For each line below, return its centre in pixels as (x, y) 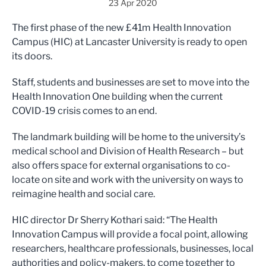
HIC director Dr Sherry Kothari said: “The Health (115, 220)
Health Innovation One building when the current (117, 96)
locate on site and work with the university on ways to (128, 180)
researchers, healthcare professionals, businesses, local (133, 248)
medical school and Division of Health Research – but (128, 151)
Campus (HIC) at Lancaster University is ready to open (129, 42)
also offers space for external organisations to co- (121, 165)
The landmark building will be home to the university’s (129, 137)
